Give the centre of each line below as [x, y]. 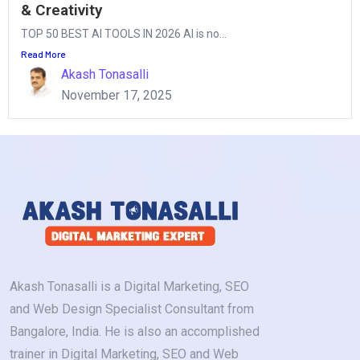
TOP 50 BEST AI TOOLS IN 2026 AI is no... [124, 33]
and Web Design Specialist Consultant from [132, 309]
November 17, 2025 [117, 95]
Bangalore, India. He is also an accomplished [135, 331]
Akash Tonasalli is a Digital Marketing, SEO [129, 286]
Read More [43, 53]
